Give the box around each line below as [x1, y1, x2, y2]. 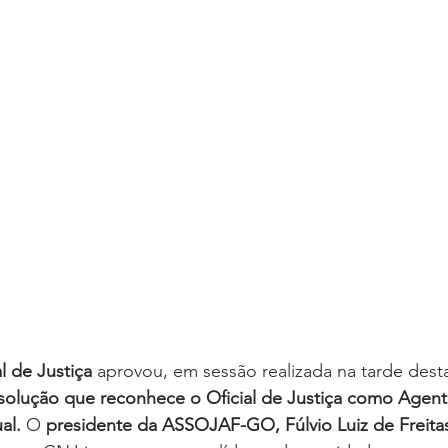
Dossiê [130, 5, 171, 24]
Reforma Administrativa [301, 5, 446, 24]
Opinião [211, 5, 261, 24]
